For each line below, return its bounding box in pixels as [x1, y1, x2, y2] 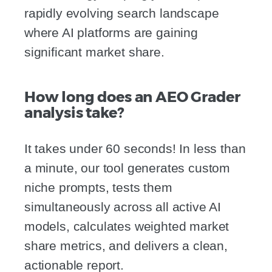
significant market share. [24, 45, 165, 59]
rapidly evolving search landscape [24, 6, 219, 21]
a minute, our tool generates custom [24, 161, 231, 175]
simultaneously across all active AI [24, 200, 222, 214]
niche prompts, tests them [24, 180, 172, 195]
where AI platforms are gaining [24, 25, 198, 40]
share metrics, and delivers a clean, [24, 239, 228, 253]
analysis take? [24, 104, 124, 122]
